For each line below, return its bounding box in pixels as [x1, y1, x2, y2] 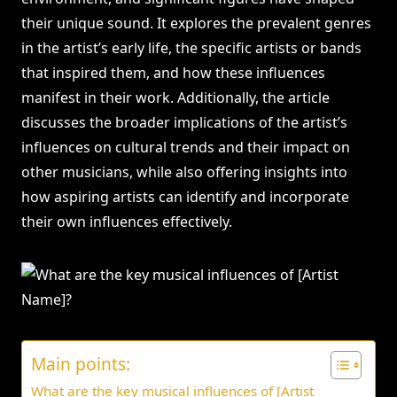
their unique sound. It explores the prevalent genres [21, 13, 371, 34]
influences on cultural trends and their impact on [21, 137, 350, 158]
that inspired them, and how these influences [21, 63, 325, 83]
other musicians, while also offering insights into [21, 162, 347, 183]
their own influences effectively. [21, 212, 232, 232]
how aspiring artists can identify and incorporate [21, 187, 349, 207]
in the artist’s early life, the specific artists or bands [21, 38, 362, 58]
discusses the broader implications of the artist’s [21, 113, 347, 133]
